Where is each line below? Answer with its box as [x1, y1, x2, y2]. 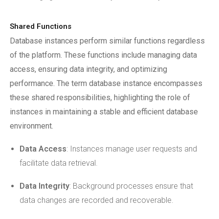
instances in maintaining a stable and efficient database [10, 107, 198, 116]
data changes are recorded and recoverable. [20, 196, 174, 205]
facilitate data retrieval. [20, 158, 98, 168]
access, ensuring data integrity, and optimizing [10, 65, 167, 74]
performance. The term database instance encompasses [10, 79, 202, 88]
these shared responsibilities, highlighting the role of [10, 93, 190, 102]
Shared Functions [10, 22, 71, 31]
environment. [10, 121, 53, 131]
